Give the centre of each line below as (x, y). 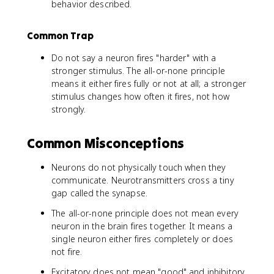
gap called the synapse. (100, 193)
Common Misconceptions (106, 143)
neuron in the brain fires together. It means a (142, 226)
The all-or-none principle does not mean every (145, 213)
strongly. (69, 109)
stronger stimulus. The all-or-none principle (138, 71)
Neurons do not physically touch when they (139, 167)
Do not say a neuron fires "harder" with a (134, 58)
